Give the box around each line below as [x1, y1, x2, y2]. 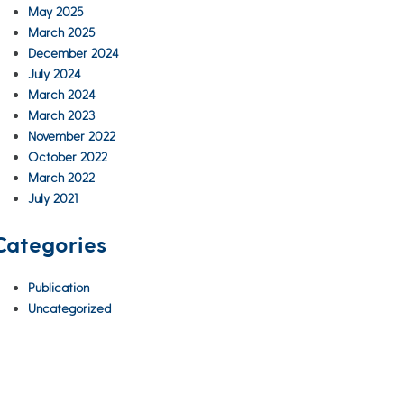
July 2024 [28, 66, 81, 82]
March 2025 [28, 24, 95, 41]
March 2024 [28, 87, 96, 103]
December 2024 [28, 45, 119, 61]
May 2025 [28, 4, 83, 20]
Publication [28, 280, 89, 296]
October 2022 [28, 149, 107, 165]
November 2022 [28, 128, 115, 144]
